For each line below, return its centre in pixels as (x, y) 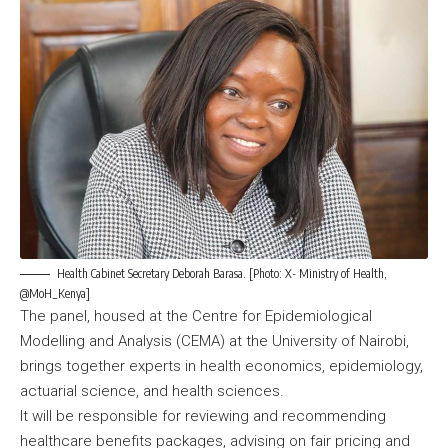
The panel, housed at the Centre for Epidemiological (196, 315)
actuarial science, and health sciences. (154, 390)
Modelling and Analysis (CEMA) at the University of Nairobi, (214, 340)
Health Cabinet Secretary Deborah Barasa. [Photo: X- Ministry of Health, (222, 273)
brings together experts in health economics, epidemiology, (221, 365)
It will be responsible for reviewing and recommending (203, 415)
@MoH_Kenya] (55, 293)
